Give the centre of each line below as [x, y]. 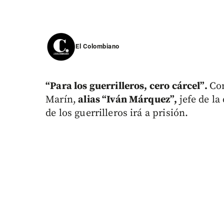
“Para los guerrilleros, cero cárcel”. [127, 86]
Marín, [61, 100]
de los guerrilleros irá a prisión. [117, 113]
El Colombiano [97, 46]
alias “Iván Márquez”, [128, 100]
